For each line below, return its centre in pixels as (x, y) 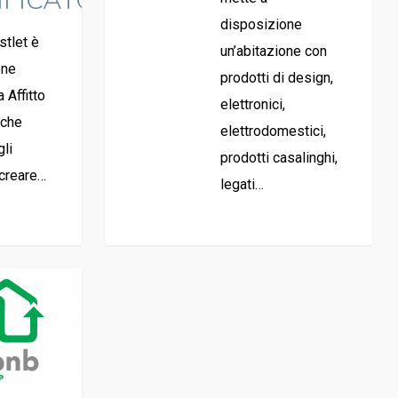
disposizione (261, 24)
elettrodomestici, (273, 131)
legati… (242, 184)
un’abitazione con (273, 51)
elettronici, (252, 104)
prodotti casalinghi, (279, 157)
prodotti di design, (276, 77)
